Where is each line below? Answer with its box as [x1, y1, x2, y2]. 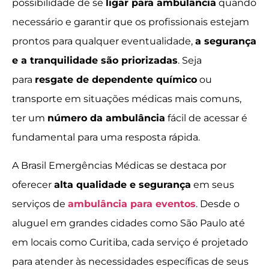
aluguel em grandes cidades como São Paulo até [12, 217, 245, 229]
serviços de [12, 198, 68, 210]
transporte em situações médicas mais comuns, [12, 93, 241, 105]
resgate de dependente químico [35, 74, 197, 86]
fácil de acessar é [165, 112, 247, 124]
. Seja [178, 55, 202, 67]
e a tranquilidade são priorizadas [12, 55, 178, 67]
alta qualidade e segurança [54, 178, 191, 190]
